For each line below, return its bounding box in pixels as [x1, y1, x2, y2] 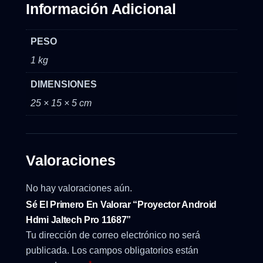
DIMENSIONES [31, 79, 97, 90]
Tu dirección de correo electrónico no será [26, 230, 200, 241]
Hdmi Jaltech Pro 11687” [26, 215, 131, 225]
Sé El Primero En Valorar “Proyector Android [26, 200, 217, 210]
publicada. [26, 245, 69, 256]
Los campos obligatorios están [72, 245, 198, 256]
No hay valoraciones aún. [26, 183, 132, 194]
